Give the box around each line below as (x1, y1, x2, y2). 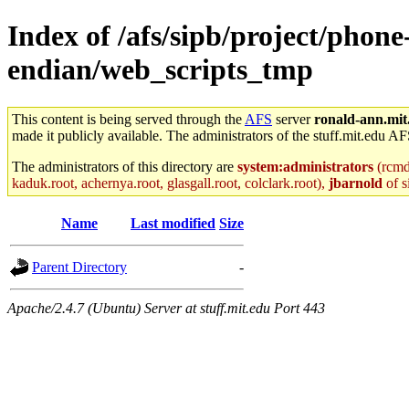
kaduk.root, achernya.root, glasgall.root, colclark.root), (12, 174, 329, 191)
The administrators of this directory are (12, 158, 237, 174)
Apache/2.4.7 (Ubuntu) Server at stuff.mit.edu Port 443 (7, 299, 325, 316)
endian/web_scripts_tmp (7, 53, 313, 87)
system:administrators (237, 158, 373, 174)
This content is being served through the (12, 110, 245, 127)
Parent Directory (32, 258, 127, 275)
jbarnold (329, 174, 383, 191)
